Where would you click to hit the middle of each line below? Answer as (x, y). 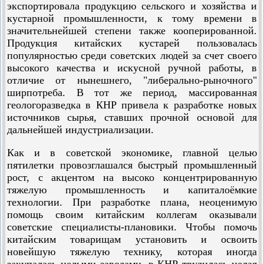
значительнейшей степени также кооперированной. (132, 31)
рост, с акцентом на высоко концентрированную (132, 177)
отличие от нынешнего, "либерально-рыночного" (132, 80)
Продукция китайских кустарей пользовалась (132, 43)
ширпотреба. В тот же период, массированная (132, 93)
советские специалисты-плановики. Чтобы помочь (132, 227)
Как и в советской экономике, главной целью (132, 153)
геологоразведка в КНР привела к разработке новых (132, 105)
